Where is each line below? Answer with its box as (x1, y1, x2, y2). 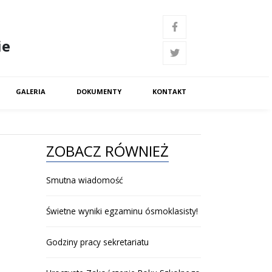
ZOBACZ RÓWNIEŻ (46, 141, 169, 161)
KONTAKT (152, 87, 186, 96)
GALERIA (16, 87, 46, 96)
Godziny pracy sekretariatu (46, 236, 149, 248)
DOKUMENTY (76, 87, 121, 96)
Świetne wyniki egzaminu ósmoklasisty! (46, 205, 198, 217)
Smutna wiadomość (46, 174, 123, 186)
